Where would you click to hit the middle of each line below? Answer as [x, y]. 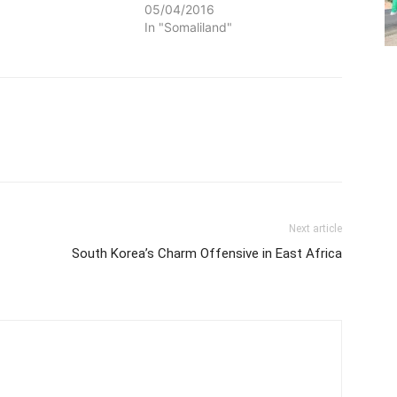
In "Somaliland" [188, 27]
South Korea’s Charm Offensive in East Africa [207, 253]
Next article [315, 228]
